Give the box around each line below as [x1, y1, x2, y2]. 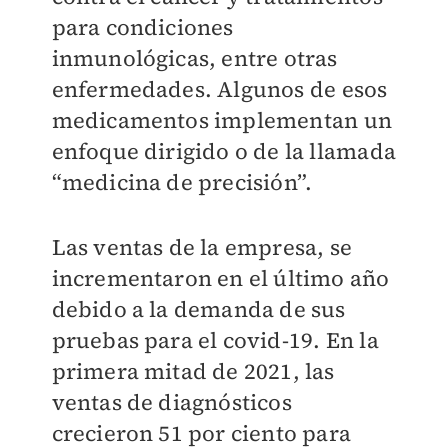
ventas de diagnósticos [51, 387, 292, 418]
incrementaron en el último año [51, 263, 390, 294]
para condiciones [51, 12, 234, 43]
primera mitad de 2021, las [51, 356, 335, 387]
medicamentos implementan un [51, 105, 392, 136]
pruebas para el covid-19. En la [51, 325, 379, 356]
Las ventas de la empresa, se [51, 232, 353, 263]
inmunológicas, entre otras [51, 43, 338, 74]
